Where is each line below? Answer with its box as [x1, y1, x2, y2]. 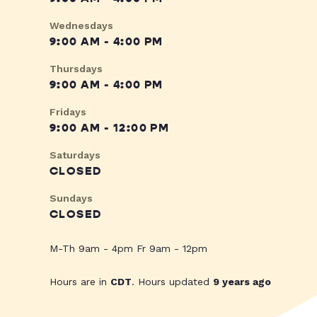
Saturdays [50, 149, 100, 161]
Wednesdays [50, 20, 113, 32]
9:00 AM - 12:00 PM [50, 121, 170, 136]
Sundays [50, 192, 93, 204]
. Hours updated [132, 276, 213, 288]
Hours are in [50, 276, 110, 288]
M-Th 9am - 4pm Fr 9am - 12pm [50, 243, 207, 255]
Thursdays [50, 63, 103, 75]
